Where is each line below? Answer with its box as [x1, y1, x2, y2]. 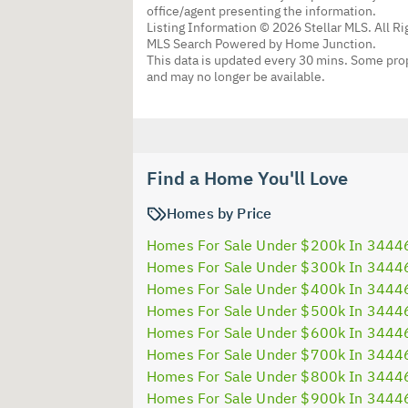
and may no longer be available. [147, 67, 325, 85]
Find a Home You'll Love [147, 165, 348, 190]
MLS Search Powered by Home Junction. [147, 35, 376, 52]
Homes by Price [167, 203, 272, 222]
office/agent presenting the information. [147, 2, 376, 19]
